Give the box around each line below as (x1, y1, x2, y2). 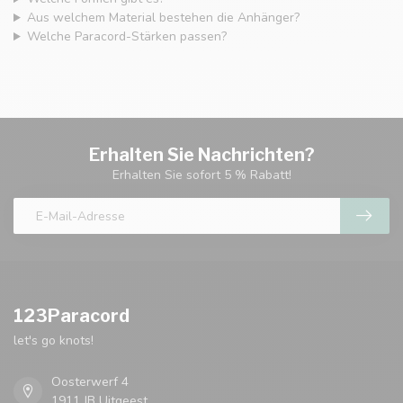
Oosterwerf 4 (51, 373, 129, 391)
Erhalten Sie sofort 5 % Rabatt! (112, 166, 291, 184)
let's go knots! (13, 332, 94, 350)
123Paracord (13, 305, 130, 327)
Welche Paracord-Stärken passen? (26, 28, 227, 46)
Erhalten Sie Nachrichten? (88, 144, 315, 166)
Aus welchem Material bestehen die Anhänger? (26, 9, 300, 27)
